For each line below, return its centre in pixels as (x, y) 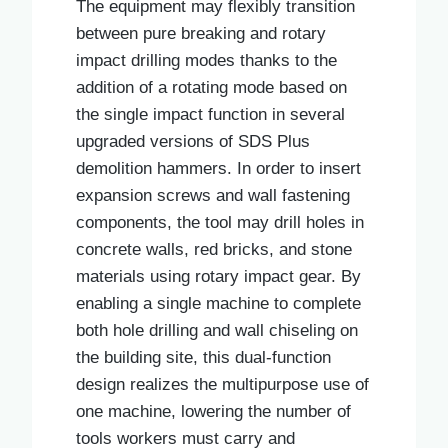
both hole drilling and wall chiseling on (217, 330)
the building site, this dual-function (203, 357)
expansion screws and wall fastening (213, 195)
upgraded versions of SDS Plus (193, 141)
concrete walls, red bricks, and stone (214, 249)
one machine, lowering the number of (213, 411)
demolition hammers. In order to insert (218, 168)
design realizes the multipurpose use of (222, 384)
